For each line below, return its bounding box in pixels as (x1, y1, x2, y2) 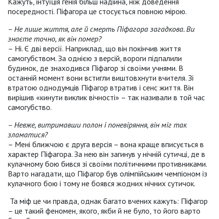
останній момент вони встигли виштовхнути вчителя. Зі (8, 73, 194, 83)
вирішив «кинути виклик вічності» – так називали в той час (8, 92, 205, 103)
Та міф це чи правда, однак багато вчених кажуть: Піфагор (8, 196, 208, 206)
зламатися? (8, 130, 48, 140)
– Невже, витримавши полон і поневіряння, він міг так (8, 120, 187, 130)
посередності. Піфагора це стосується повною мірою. (8, 6, 187, 17)
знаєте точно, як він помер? (8, 34, 102, 44)
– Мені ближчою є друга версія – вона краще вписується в (8, 139, 204, 150)
